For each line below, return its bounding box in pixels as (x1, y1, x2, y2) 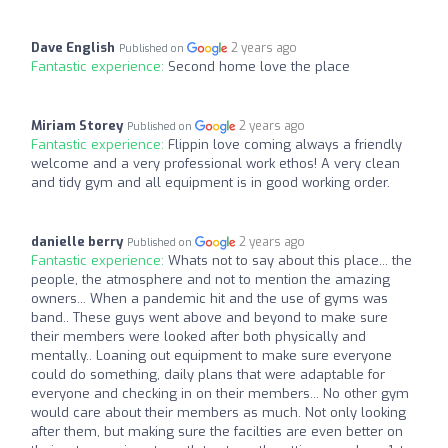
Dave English (31, 39, 115, 56)
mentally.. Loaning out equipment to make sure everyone (31, 347, 392, 364)
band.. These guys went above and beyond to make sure (31, 309, 388, 326)
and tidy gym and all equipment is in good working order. (31, 174, 390, 191)
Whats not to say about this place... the (168, 252, 412, 269)
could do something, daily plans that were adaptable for (31, 366, 385, 383)
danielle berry (31, 233, 123, 250)
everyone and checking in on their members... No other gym (31, 385, 409, 402)
